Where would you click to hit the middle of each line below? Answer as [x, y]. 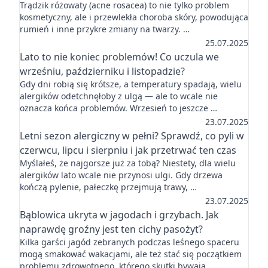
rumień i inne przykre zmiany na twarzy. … [105, 29]
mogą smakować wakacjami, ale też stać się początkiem [131, 254]
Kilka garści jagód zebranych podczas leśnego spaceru [130, 242]
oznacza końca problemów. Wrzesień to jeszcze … [118, 108]
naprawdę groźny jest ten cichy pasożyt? [111, 229]
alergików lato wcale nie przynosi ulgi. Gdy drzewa [121, 175]
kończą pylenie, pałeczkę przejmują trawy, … [108, 187]
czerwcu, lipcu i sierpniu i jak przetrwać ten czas [128, 150]
